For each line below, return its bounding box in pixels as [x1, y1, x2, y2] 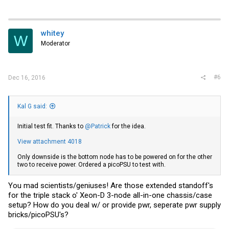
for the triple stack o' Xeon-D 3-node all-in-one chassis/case [8, 191, 212, 200]
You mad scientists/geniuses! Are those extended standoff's [8, 181, 213, 190]
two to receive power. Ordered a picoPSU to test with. [17, 161, 166, 168]
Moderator [41, 40, 70, 47]
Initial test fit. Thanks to [17, 122, 85, 130]
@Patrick [85, 122, 110, 130]
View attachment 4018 [17, 138, 82, 145]
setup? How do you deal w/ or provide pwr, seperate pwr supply [8, 200, 221, 210]
